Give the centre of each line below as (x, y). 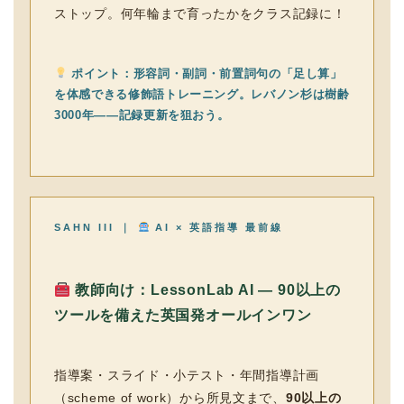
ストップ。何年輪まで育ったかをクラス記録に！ (200, 14)
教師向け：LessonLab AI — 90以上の (206, 290)
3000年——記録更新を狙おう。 (142, 115)
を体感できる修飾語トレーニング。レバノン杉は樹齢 (202, 94)
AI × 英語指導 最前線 (216, 227)
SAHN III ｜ (96, 227)
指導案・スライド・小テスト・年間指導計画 (187, 375)
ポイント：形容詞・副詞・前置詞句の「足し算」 (205, 73)
